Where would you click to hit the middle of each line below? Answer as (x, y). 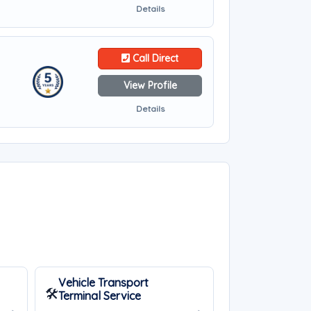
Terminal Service (99, 296)
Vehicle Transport (103, 283)
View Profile (150, 85)
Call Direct (154, 58)
